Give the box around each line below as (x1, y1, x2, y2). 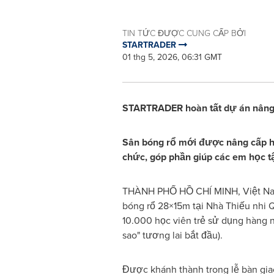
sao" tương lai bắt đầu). (122, 228, 223, 242)
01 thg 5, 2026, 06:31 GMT (122, 51, 222, 64)
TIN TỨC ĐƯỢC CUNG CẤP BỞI (122, 27, 246, 39)
